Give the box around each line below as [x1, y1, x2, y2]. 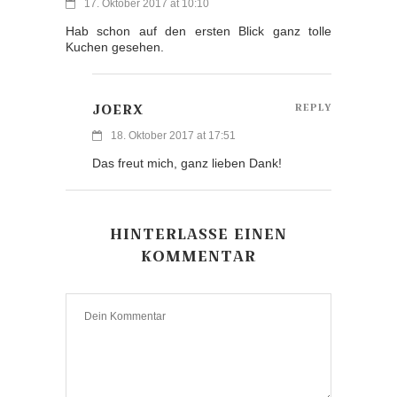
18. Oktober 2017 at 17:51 [111, 128, 236, 142]
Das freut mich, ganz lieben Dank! [92, 155, 282, 170]
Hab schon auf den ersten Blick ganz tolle [66, 23, 331, 38]
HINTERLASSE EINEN [110, 222, 287, 245]
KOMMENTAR [141, 244, 256, 267]
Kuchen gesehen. [66, 39, 164, 54]
